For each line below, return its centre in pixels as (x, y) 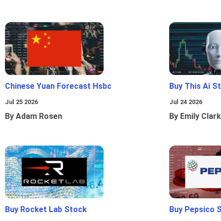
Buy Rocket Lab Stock (46, 210)
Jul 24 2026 (186, 102)
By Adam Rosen (34, 116)
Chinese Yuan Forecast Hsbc (58, 86)
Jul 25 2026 (21, 102)
